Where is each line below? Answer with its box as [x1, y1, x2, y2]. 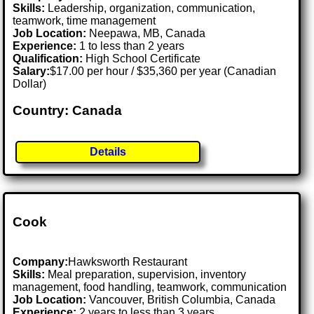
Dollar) [13, 77, 47, 90]
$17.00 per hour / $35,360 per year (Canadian [50, 64, 277, 77]
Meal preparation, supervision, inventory [45, 268, 247, 281]
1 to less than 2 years [76, 39, 185, 52]
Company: [13, 256, 69, 268]
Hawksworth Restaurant [68, 256, 188, 268]
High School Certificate [83, 52, 201, 64]
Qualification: [13, 52, 83, 64]
